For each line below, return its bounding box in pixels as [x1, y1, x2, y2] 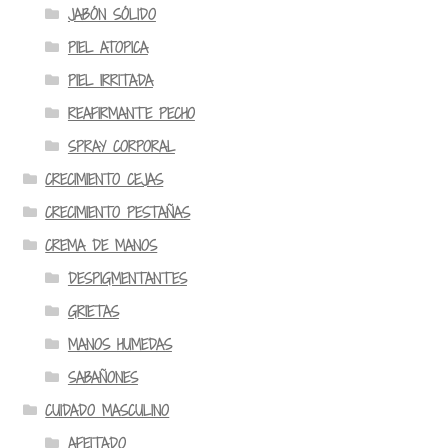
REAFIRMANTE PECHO [67, 102, 195, 124]
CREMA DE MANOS [45, 234, 158, 256]
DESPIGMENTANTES [67, 267, 187, 289]
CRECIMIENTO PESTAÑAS [45, 201, 191, 223]
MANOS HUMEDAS [67, 333, 172, 355]
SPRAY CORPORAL [67, 135, 175, 157]
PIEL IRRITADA [67, 69, 153, 91]
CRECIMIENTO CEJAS [45, 168, 164, 190]
